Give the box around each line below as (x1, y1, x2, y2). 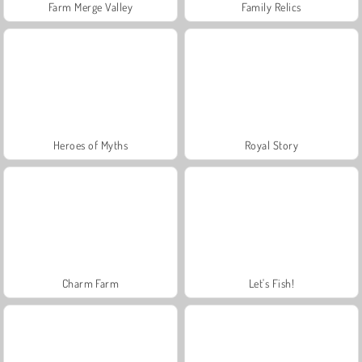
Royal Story (244, 137, 299, 152)
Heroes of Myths (53, 137, 128, 152)
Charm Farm (61, 276, 120, 290)
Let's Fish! (248, 276, 295, 290)
